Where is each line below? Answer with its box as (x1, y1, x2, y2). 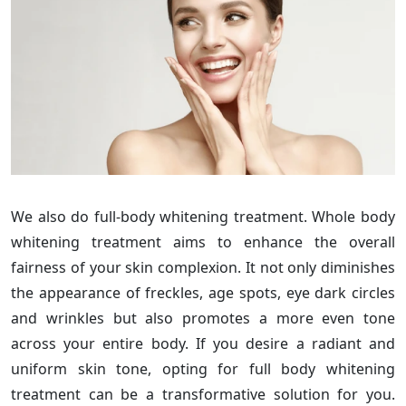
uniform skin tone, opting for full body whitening (11, 358, 395, 379)
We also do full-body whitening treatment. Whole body (11, 206, 395, 227)
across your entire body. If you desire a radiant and (11, 333, 395, 353)
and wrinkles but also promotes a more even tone (11, 307, 395, 328)
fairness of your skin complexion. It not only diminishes (11, 256, 395, 277)
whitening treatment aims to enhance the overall (11, 231, 395, 252)
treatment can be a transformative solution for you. (11, 383, 395, 404)
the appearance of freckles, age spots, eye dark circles (11, 282, 395, 303)
